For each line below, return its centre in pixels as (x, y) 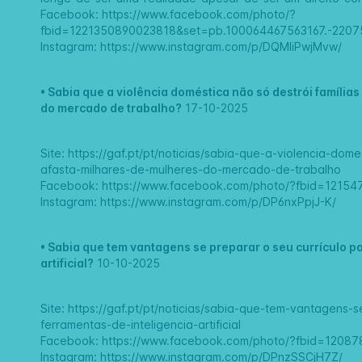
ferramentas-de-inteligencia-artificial (141, 325)
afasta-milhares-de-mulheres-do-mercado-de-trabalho (191, 170)
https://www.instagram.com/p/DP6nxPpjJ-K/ (219, 202)
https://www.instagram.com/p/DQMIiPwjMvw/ (221, 47)
